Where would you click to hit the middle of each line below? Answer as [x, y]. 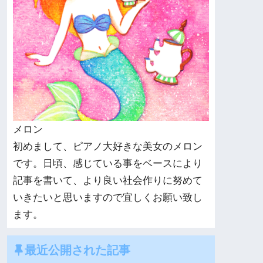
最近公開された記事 [77, 249]
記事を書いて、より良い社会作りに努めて [108, 181]
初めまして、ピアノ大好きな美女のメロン [108, 147]
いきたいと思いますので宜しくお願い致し [108, 198]
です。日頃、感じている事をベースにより [108, 164]
